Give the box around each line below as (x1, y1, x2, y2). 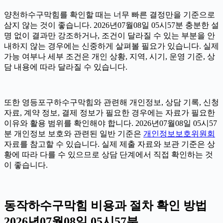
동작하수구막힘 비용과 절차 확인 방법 (4, 199, 207, 213)
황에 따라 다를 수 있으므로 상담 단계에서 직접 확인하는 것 (4, 150, 213, 159)
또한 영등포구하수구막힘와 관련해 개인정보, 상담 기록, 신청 (4, 98, 219, 107)
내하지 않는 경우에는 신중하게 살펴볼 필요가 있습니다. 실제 (4, 42, 219, 51)
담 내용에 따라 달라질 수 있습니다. (4, 63, 127, 72)
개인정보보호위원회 (143, 129, 215, 138)
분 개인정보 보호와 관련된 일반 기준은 (4, 129, 143, 138)
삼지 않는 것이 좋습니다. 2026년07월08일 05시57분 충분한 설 (4, 21, 219, 30)
